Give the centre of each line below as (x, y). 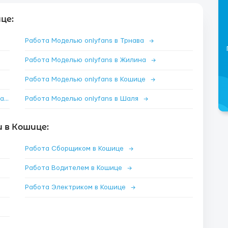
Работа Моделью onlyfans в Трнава (85, 41)
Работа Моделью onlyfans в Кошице (86, 79)
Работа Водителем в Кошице (75, 168)
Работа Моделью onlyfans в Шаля (83, 99)
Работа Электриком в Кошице (76, 187)
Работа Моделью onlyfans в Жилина (87, 60)
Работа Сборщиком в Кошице (75, 149)
